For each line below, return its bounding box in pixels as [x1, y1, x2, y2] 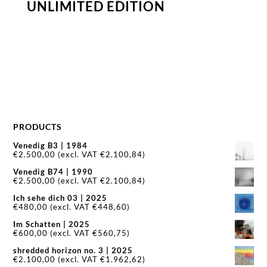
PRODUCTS [13, 122, 63, 132]
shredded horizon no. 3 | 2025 [13, 246, 133, 256]
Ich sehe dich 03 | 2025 [13, 193, 108, 203]
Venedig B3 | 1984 [13, 141, 88, 151]
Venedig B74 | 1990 [13, 167, 94, 177]
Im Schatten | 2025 [13, 219, 91, 229]
